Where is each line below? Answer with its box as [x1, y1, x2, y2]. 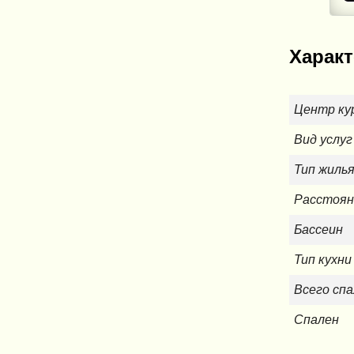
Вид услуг [293, 133, 352, 147]
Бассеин [293, 223, 343, 237]
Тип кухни [293, 253, 352, 267]
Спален [293, 313, 339, 327]
